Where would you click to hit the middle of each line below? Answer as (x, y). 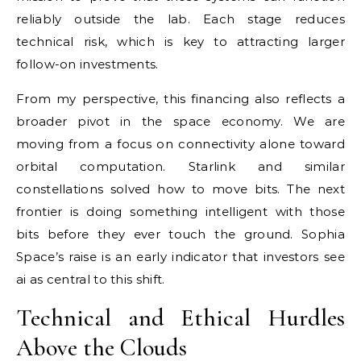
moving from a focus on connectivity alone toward (180, 144)
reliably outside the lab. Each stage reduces (180, 19)
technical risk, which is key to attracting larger (180, 41)
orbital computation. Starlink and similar (180, 166)
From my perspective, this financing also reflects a (180, 99)
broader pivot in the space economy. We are (180, 121)
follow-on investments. (87, 64)
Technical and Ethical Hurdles (180, 318)
